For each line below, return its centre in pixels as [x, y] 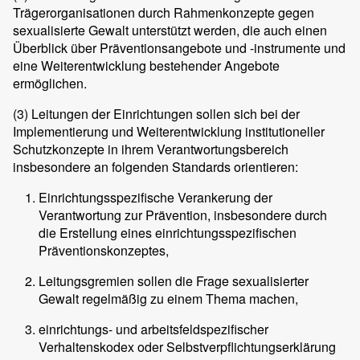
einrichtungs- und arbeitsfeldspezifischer [153, 329]
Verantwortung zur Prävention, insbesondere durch [183, 215]
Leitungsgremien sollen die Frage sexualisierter [174, 280]
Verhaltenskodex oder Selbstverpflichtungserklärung [187, 346]
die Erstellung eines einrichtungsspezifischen [168, 232]
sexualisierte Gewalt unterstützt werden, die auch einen [170, 30]
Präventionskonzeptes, [104, 250]
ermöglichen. [50, 83]
